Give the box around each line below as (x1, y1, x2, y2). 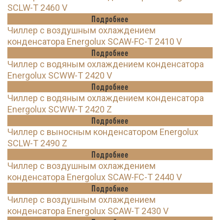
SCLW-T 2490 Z (7, 138, 67, 149)
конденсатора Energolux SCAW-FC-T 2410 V (7, 36, 182, 47)
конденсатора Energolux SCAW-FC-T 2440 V (7, 172, 182, 183)
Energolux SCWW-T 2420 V (7, 70, 112, 81)
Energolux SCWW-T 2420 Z (7, 104, 112, 115)
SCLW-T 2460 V (7, 2, 67, 13)
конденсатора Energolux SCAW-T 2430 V (7, 206, 168, 217)
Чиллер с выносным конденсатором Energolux (7, 127, 198, 137)
